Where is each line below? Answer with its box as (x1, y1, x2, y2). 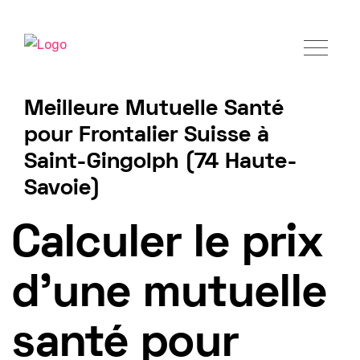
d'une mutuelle (12, 273, 327, 316)
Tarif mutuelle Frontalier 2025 (20, 189, 199, 203)
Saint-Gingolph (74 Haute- (24, 152, 297, 174)
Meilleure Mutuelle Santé (24, 99, 284, 121)
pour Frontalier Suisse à (24, 125, 269, 147)
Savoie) (24, 178, 100, 200)
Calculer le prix (12, 223, 323, 266)
